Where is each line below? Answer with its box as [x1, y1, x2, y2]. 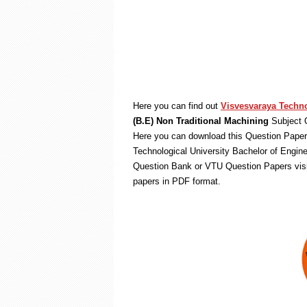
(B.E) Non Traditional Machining [133, 116, 269, 126]
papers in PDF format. [133, 176, 221, 186]
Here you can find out [133, 101, 221, 111]
